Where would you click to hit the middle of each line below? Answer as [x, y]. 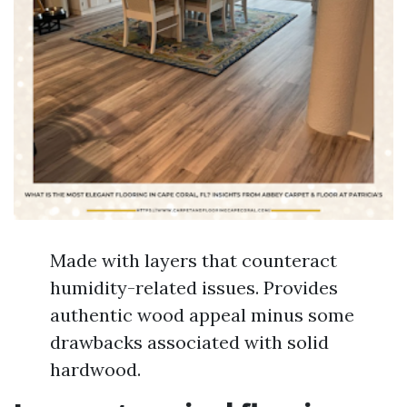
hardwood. [95, 369]
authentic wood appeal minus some [202, 315]
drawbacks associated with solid [189, 342]
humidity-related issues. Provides [194, 288]
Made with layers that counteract [194, 260]
